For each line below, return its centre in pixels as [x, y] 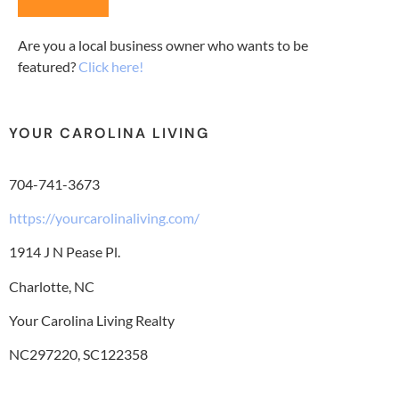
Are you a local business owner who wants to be [163, 45]
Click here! [111, 67]
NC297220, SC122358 [78, 354]
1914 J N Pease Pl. [65, 252]
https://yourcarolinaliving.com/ [104, 217]
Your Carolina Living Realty [92, 321]
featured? [48, 67]
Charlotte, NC [53, 286]
